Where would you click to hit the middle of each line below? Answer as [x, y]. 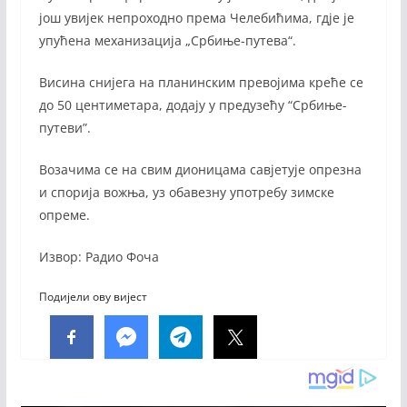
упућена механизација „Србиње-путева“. [167, 41]
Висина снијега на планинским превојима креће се [201, 83]
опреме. [64, 215]
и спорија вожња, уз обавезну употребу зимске [186, 193]
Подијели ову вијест [93, 297]
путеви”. [65, 128]
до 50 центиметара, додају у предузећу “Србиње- [193, 105]
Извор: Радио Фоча [99, 257]
